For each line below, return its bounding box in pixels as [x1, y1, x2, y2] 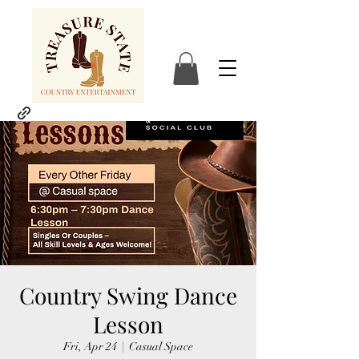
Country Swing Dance [19, 280, 237, 310]
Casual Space [129, 339, 193, 353]
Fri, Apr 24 [63, 339, 117, 353]
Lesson [93, 309, 163, 339]
